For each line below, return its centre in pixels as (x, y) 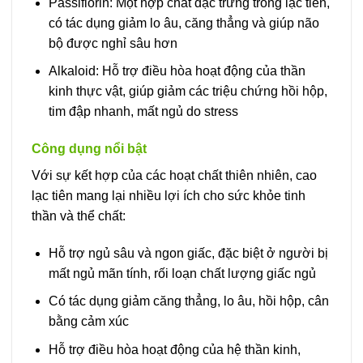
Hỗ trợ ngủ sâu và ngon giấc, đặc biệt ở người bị (188, 253)
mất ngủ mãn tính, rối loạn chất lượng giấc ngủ (182, 273)
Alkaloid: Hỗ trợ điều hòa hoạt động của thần (177, 71)
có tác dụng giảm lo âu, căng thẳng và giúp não (184, 23)
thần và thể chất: (79, 216)
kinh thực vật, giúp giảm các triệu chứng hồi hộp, (188, 92)
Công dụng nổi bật (89, 149)
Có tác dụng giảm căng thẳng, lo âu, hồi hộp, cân (188, 301)
